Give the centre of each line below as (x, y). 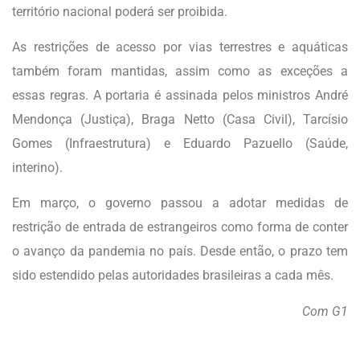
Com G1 (325, 311)
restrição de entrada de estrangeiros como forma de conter (180, 227)
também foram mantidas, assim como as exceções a (180, 71)
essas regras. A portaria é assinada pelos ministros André (180, 95)
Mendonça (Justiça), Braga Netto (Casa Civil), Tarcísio (180, 119)
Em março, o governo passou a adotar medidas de (180, 203)
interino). (37, 167)
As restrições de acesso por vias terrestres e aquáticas (180, 47)
